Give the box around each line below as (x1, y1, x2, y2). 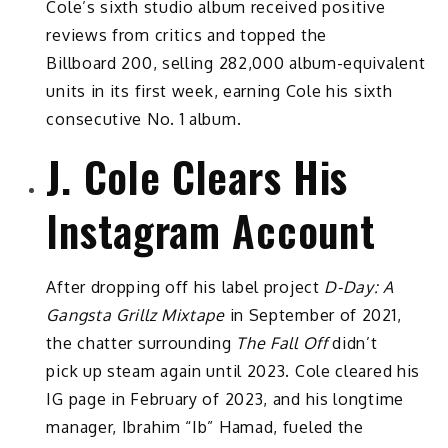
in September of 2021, (229, 305, 402, 326)
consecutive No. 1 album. (46, 109, 242, 130)
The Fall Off (236, 333, 328, 354)
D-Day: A (324, 277, 394, 298)
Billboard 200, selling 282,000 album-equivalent (46, 53, 426, 74)
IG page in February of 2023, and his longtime (46, 389, 404, 410)
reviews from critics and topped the (46, 25, 327, 46)
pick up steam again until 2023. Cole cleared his (46, 361, 421, 382)
